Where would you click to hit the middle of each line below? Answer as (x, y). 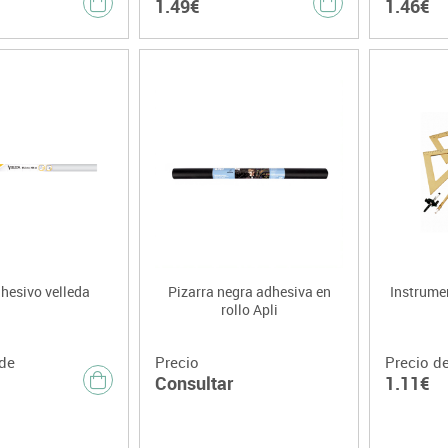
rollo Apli (249, 310)
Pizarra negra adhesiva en (249, 292)
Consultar (194, 383)
